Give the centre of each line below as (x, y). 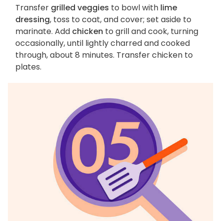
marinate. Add (44, 32)
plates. (28, 67)
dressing (33, 20)
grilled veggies (80, 8)
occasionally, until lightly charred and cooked (103, 43)
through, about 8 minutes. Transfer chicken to (104, 55)
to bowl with (135, 8)
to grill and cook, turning (151, 32)
